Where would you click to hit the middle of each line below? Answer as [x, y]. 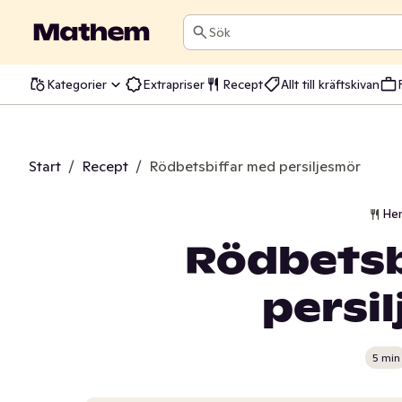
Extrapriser [174, 84]
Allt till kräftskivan [330, 84]
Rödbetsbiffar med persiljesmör [255, 166]
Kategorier [77, 84]
